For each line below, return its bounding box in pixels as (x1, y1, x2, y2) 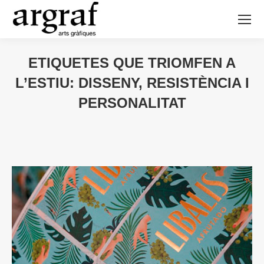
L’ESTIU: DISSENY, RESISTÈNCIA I (15, 75, 249, 91)
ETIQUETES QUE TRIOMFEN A (28, 55, 236, 71)
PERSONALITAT (78, 95, 186, 111)
